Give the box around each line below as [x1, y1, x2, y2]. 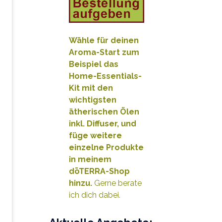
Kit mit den [68, 83, 113, 93]
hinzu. [68, 178, 92, 188]
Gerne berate [92, 178, 142, 188]
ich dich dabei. [68, 190, 120, 200]
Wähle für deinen [68, 35, 139, 45]
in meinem [68, 154, 111, 164]
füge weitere [68, 130, 122, 140]
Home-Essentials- [68, 71, 142, 81]
